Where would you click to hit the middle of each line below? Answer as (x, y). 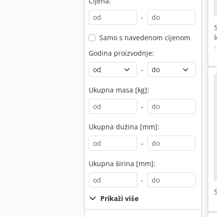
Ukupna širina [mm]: (122, 163)
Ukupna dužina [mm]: (124, 127)
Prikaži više (119, 198)
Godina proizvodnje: (121, 53)
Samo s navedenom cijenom (145, 38)
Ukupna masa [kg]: (119, 90)
